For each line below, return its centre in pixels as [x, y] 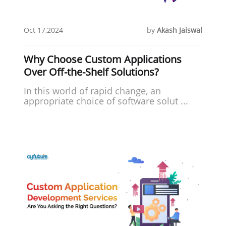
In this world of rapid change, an [93, 91]
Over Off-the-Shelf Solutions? [92, 72]
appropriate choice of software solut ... [106, 101]
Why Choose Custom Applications [103, 59]
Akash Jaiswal [179, 30]
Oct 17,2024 [44, 30]
